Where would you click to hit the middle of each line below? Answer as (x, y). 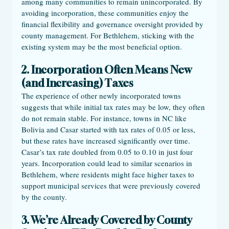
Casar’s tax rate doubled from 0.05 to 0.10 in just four (108, 152)
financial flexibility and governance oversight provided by (113, 24)
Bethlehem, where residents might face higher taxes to (109, 174)
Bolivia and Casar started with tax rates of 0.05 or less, (109, 129)
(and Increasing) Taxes (77, 83)
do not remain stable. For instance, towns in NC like (105, 118)
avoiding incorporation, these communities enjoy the (106, 13)
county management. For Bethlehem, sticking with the (109, 35)
